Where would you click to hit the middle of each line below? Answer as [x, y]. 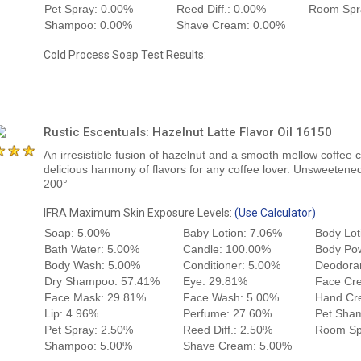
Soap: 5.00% [77, 232]
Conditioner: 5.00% [232, 265]
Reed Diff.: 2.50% [228, 329]
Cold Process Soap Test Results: [125, 54]
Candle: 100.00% [227, 249]
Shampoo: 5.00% [88, 345]
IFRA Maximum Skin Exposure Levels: [139, 212]
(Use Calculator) [275, 212]
